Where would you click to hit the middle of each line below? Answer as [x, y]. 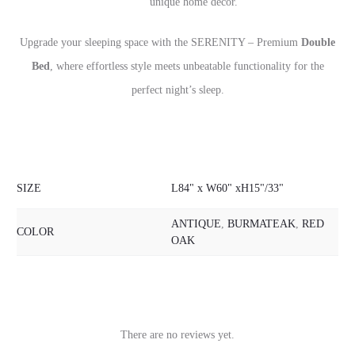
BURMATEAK [261, 224]
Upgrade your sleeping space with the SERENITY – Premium [160, 42]
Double [318, 42]
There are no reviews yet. [177, 334]
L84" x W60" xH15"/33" [227, 188]
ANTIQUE [196, 224]
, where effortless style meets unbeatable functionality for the [187, 66]
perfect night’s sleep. [177, 90]
